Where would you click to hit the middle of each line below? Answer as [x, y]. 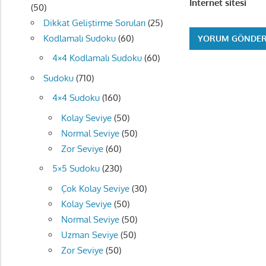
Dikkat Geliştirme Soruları [94, 23]
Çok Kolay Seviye [95, 188]
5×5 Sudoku [76, 169]
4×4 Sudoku [76, 98]
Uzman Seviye [89, 235]
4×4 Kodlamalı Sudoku [97, 58]
